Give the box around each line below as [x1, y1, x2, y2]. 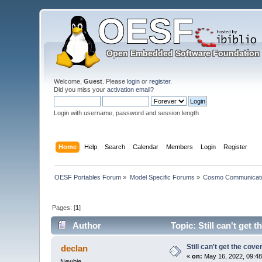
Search [104, 143, 125, 150]
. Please [102, 78, 127, 85]
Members [166, 143, 193, 150]
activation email [107, 86, 151, 93]
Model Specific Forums [129, 173, 195, 181]
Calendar [132, 143, 158, 150]
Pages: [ [52, 204, 76, 211]
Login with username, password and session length [54, 109, 199, 116]
